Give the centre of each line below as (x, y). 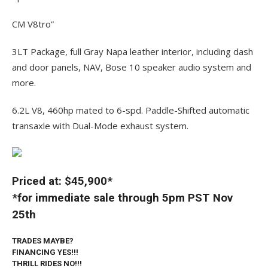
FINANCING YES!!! (45, 252)
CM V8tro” (33, 24)
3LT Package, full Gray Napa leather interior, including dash (133, 52)
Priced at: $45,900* (62, 182)
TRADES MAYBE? (43, 241)
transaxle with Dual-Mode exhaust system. (100, 126)
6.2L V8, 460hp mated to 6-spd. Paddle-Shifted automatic (131, 110)
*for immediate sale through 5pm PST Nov (122, 198)
